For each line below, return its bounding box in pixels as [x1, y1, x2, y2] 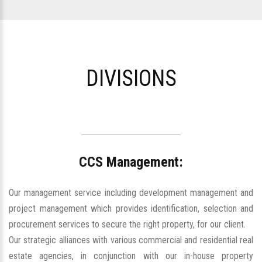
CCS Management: [79, 153, 183, 170]
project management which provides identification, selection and [9, 202, 253, 214]
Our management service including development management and [9, 187, 253, 198]
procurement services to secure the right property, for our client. [9, 218, 246, 230]
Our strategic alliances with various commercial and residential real [9, 234, 253, 246]
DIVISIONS [85, 65, 177, 91]
